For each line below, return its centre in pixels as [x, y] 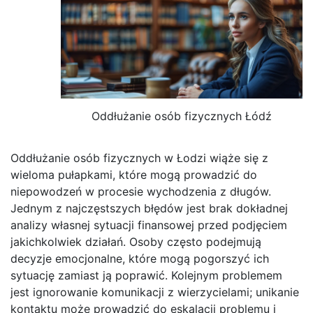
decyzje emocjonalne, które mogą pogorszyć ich [140, 259]
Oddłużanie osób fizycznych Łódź [182, 116]
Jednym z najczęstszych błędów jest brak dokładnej [149, 209]
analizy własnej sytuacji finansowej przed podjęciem [149, 225]
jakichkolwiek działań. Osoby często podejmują [136, 242]
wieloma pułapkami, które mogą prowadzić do [134, 175]
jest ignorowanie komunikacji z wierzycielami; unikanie [155, 292]
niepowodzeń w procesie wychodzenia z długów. [141, 192]
